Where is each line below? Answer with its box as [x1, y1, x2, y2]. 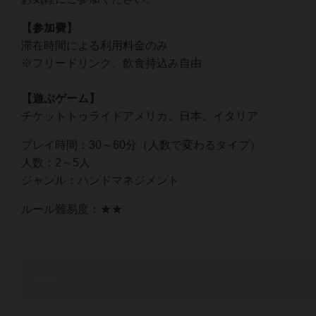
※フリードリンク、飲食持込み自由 [21, 56, 202, 69]
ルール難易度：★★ [21, 202, 123, 215]
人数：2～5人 [21, 156, 90, 169]
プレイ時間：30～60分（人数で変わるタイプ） [21, 138, 261, 151]
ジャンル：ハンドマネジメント [21, 174, 179, 186]
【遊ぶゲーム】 [21, 92, 100, 104]
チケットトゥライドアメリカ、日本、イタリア [21, 109, 258, 122]
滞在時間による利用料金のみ [21, 39, 168, 51]
